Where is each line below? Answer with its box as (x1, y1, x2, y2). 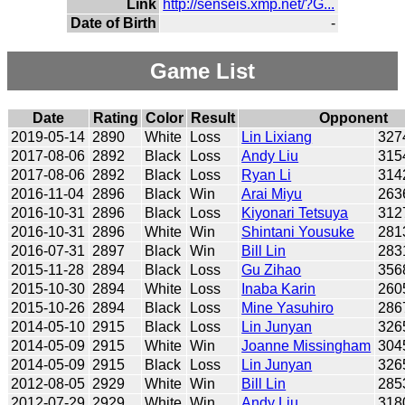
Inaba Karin (241, 280, 316, 297)
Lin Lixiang (241, 128, 313, 145)
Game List (150, 58, 255, 83)
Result (190, 109, 235, 126)
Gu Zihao (241, 261, 302, 278)
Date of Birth (70, 15, 156, 32)
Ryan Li (241, 166, 292, 183)
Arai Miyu (241, 185, 303, 202)
